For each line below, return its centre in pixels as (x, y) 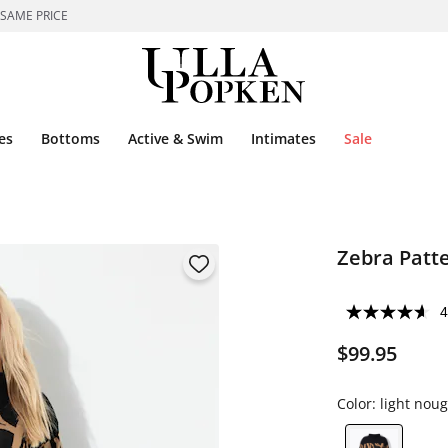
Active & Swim (175, 138)
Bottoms (70, 138)
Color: (358, 403)
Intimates (283, 138)
